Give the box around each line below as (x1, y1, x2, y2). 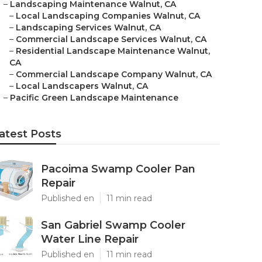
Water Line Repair (41, 233, 139, 246)
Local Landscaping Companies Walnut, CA (16, 11, 200, 21)
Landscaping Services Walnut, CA (16, 22, 161, 33)
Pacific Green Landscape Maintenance (10, 92, 178, 103)
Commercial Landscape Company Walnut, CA (16, 69, 212, 80)
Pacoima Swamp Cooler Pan (41, 163, 195, 175)
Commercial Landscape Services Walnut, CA (16, 34, 206, 44)
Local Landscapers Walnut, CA (16, 81, 148, 91)
